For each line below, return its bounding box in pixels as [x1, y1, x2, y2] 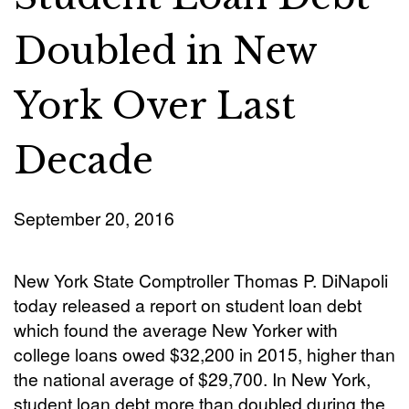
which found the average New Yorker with [14, 316, 338, 341]
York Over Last [14, 82, 296, 129]
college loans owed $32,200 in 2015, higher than [14, 341, 395, 366]
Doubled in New [14, 27, 317, 74]
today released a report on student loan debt [14, 291, 362, 317]
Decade [14, 137, 153, 184]
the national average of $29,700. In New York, [14, 365, 371, 391]
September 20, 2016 [14, 204, 174, 230]
